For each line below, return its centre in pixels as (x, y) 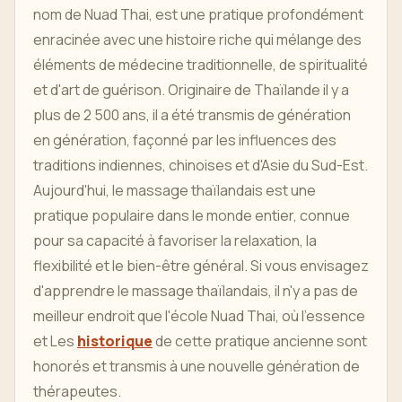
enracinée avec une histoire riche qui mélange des (197, 39)
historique (115, 341)
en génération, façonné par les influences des (185, 140)
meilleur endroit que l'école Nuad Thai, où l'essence (199, 316)
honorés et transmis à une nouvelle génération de (197, 366)
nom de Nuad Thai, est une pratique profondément (198, 14)
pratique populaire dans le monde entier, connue (192, 215)
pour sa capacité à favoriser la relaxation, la (175, 240)
